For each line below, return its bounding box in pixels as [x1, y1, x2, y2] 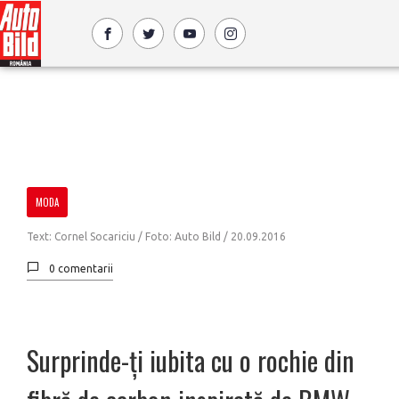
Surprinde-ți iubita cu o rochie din [27, 340, 354, 380]
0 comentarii [49, 263, 113, 274]
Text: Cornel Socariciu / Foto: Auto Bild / [27, 231, 231, 242]
